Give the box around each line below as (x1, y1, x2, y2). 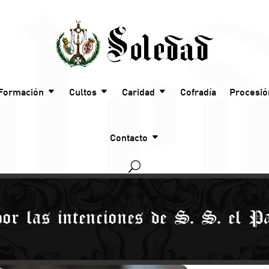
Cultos (69, 86, 97, 98)
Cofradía (180, 86, 216, 98)
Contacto (109, 131, 148, 144)
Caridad (122, 86, 155, 98)
